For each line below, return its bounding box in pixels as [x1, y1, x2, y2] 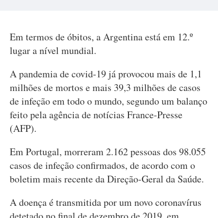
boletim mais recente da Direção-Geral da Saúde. [10, 172, 204, 185]
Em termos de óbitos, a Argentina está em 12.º [10, 30, 193, 43]
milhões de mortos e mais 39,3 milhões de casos [10, 81, 200, 94]
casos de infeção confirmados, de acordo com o [10, 159, 195, 172]
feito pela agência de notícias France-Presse [10, 108, 182, 121]
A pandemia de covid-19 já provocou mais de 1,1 [10, 67, 202, 80]
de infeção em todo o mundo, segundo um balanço [10, 94, 207, 108]
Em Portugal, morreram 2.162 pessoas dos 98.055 [10, 145, 206, 158]
